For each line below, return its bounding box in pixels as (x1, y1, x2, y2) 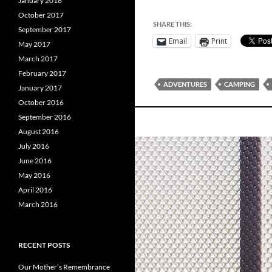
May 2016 (18, 171, 50, 180)
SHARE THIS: (153, 20, 192, 28)
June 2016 (18, 156, 52, 165)
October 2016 (18, 98, 64, 107)
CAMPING (224, 80, 255, 88)
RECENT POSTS (18, 240, 70, 250)
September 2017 (18, 25, 71, 34)
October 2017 (18, 10, 64, 19)
